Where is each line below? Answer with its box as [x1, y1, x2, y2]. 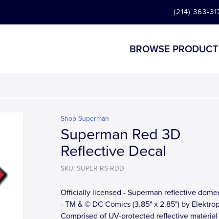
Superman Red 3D [61, 126, 181, 144]
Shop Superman [61, 114, 109, 123]
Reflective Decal [61, 142, 166, 160]
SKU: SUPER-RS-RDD [61, 164, 124, 173]
